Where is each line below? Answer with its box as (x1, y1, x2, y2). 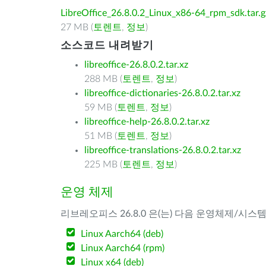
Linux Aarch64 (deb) (81, 229, 164, 239)
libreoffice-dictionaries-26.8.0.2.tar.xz (84, 88, 240, 98)
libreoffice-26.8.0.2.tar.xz (84, 60, 188, 69)
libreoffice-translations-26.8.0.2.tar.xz (84, 145, 241, 155)
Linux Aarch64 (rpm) (81, 243, 165, 253)
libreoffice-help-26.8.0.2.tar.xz (84, 117, 210, 126)
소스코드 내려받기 (61, 40, 154, 51)
